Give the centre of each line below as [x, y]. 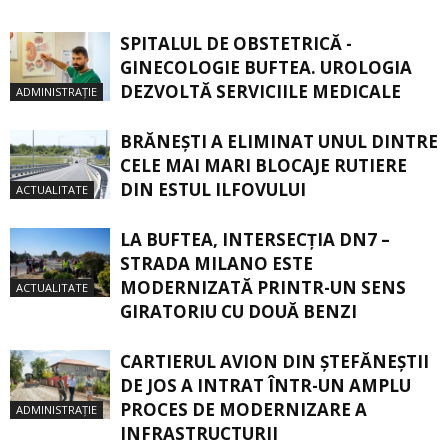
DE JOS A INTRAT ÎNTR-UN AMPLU [265, 386]
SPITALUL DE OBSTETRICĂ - [236, 44]
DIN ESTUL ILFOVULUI [213, 190]
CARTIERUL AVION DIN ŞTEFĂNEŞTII [274, 362]
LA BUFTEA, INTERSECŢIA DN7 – [255, 240]
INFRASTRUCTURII [199, 434]
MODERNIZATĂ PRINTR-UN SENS [263, 288]
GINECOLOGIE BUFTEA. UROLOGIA [266, 68]
